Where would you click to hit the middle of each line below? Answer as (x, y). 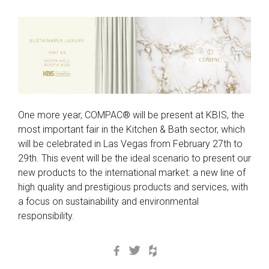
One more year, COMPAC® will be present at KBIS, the (131, 115)
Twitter (158, 249)
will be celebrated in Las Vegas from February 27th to (130, 144)
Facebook (147, 249)
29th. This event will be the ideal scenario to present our (134, 159)
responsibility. (46, 216)
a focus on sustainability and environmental (108, 202)
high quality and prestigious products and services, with (133, 187)
